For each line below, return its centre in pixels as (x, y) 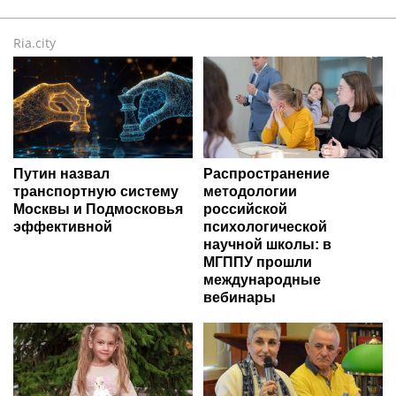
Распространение (267, 173)
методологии (250, 191)
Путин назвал (61, 173)
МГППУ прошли (258, 262)
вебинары (240, 297)
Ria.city (34, 43)
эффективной (63, 226)
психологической (265, 226)
